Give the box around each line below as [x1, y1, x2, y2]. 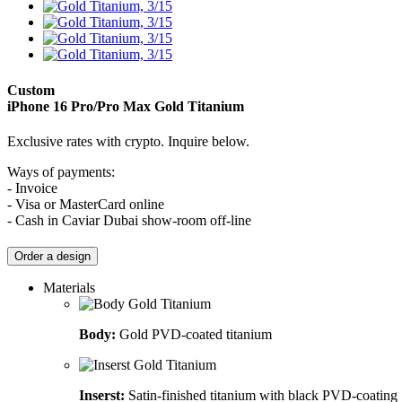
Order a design [14, 249, 91, 263]
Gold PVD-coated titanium [116, 326, 272, 342]
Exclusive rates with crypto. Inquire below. [7, 133, 249, 149]
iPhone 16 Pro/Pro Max [7, 98, 151, 114]
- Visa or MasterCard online [7, 196, 164, 212]
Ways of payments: [7, 163, 115, 179]
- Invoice [7, 179, 57, 196]
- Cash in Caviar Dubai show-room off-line [7, 212, 251, 228]
